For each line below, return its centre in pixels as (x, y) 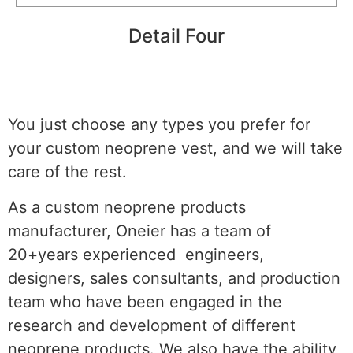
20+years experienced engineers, (136, 254)
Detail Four (176, 36)
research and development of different (152, 325)
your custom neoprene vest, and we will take (175, 149)
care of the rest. (67, 172)
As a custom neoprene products (127, 207)
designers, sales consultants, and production (174, 278)
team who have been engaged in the (145, 301)
